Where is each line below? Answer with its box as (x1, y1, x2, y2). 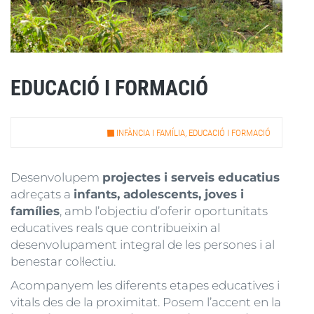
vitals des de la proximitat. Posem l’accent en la (11, 295, 281, 309)
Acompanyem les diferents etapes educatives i (11, 278, 280, 292)
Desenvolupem (11, 170, 102, 184)
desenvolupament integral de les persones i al (11, 238, 275, 252)
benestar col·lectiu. (11, 254, 118, 268)
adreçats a (11, 187, 74, 201)
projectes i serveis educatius (102, 170, 280, 184)
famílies (11, 204, 60, 218)
